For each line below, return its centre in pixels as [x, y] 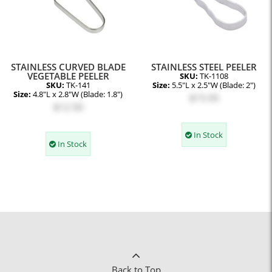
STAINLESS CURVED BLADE [68, 66]
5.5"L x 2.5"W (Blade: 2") [214, 85]
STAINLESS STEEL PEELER [204, 66]
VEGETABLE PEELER [68, 76]
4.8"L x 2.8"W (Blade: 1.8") [78, 94]
